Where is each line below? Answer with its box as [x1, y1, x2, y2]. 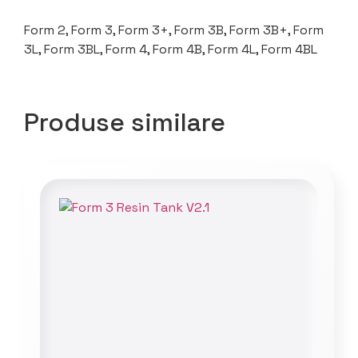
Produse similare [24, 105, 225, 138]
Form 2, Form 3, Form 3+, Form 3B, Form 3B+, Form [24, 21, 324, 38]
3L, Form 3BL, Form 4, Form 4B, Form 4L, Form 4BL [24, 40, 317, 58]
